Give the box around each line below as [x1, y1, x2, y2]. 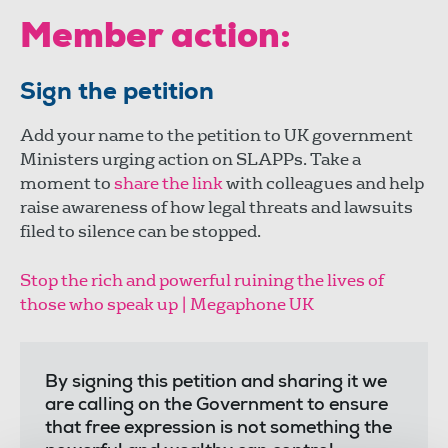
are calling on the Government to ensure [45, 396, 388, 415]
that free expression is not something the [45, 419, 392, 438]
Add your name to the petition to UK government [20, 124, 413, 146]
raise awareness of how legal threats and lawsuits [20, 196, 413, 218]
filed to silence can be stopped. [20, 220, 264, 242]
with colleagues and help [223, 172, 424, 194]
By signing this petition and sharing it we [45, 373, 387, 392]
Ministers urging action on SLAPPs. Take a [20, 148, 361, 170]
